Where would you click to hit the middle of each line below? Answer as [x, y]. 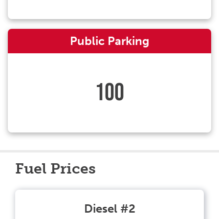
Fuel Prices [55, 169]
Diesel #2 [109, 208]
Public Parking [109, 41]
